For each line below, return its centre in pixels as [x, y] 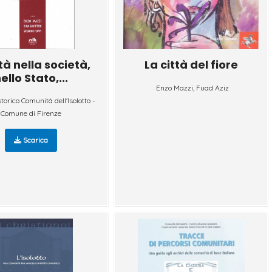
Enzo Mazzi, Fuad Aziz [192, 87]
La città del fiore [191, 64]
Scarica [35, 140]
